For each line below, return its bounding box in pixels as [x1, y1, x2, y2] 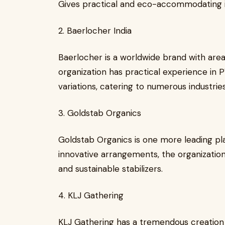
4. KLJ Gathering [58, 190, 124, 201]
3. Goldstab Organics [58, 107, 141, 119]
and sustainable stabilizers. [58, 163, 163, 174]
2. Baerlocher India [58, 25, 132, 36]
